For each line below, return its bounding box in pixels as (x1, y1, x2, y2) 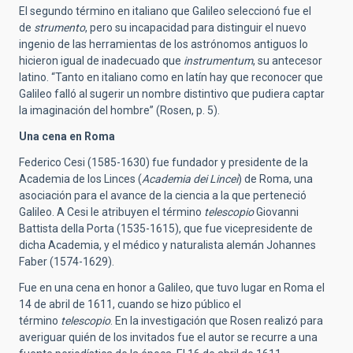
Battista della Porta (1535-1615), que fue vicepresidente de (19, 221, 313, 235)
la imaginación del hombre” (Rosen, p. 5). (19, 103, 220, 117)
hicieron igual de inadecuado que (19, 54, 184, 67)
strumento (34, 20, 85, 34)
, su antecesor (253, 54, 322, 67)
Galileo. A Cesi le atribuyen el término (19, 205, 204, 218)
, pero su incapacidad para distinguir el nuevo (85, 20, 307, 34)
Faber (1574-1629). (19, 255, 114, 268)
